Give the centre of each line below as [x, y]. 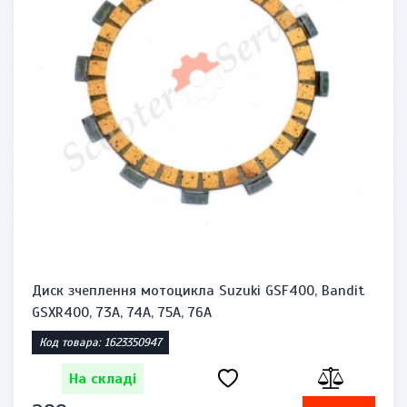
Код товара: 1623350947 [100, 342]
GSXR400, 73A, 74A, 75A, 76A [122, 313]
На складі [103, 379]
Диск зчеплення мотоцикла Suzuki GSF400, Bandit [198, 291]
